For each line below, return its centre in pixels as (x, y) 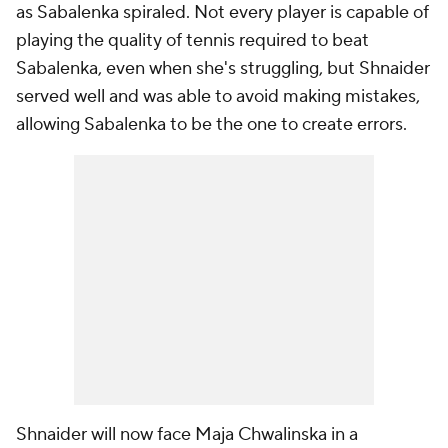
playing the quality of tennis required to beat (192, 40)
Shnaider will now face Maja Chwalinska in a (187, 434)
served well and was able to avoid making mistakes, (218, 96)
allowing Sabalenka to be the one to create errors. (213, 124)
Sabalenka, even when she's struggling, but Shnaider (223, 68)
